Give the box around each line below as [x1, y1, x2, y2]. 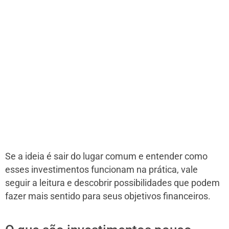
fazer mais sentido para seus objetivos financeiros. [5, 191, 211, 202]
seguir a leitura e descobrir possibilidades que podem [5, 178, 220, 189]
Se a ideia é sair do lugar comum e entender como [5, 151, 208, 162]
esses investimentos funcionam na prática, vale [5, 165, 198, 175]
